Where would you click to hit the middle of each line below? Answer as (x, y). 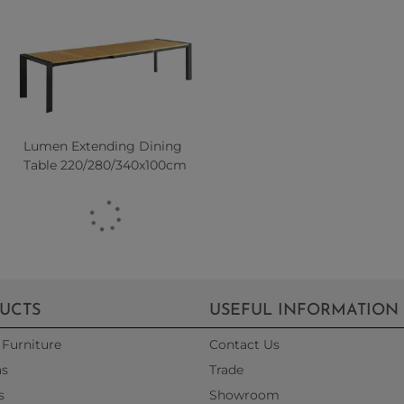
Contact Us (244, 344)
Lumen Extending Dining (103, 146)
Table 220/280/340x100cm (106, 165)
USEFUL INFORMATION (304, 310)
